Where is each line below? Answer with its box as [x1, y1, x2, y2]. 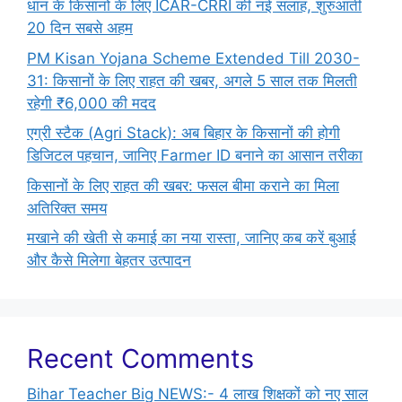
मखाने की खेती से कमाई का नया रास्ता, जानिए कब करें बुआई [27, 229, 356, 248]
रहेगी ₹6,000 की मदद [27, 93, 156, 112]
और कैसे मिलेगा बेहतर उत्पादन [27, 251, 191, 270]
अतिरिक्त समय [27, 198, 107, 217]
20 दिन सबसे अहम [27, 19, 133, 38]
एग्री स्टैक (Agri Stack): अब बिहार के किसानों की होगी [27, 124, 340, 143]
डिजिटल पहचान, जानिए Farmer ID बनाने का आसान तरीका [27, 146, 363, 165]
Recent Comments [27, 343, 254, 375]
